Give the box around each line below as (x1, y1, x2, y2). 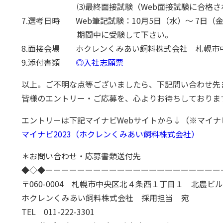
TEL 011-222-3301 (21, 205, 95, 218)
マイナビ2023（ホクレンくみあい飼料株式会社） (21, 127, 200, 140)
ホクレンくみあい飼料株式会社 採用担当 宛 (21, 191, 190, 204)
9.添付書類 (21, 56, 76, 68)
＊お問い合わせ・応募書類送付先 (21, 149, 141, 162)
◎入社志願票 (76, 56, 124, 68)
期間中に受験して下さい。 (21, 28, 173, 40)
